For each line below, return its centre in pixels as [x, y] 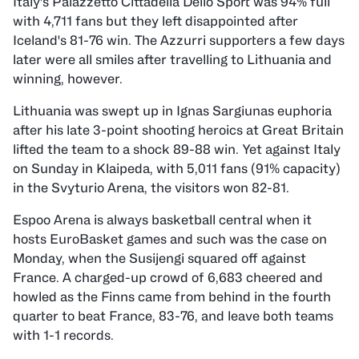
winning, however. [68, 79]
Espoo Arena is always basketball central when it [162, 220]
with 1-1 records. [63, 335]
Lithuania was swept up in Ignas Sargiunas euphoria [172, 111]
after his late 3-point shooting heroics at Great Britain [178, 130]
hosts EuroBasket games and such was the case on [170, 239]
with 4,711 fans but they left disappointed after [155, 21]
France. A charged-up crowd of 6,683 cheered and [168, 278]
